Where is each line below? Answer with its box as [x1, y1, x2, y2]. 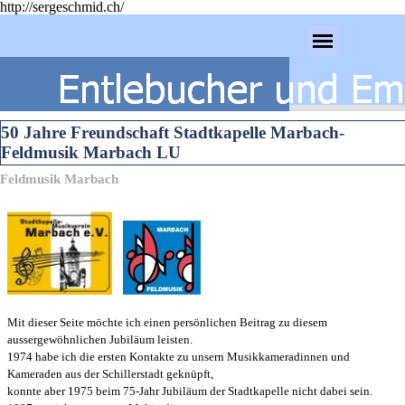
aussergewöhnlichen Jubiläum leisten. [7, 333, 193, 347]
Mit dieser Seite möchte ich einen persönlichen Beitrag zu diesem [7, 316, 327, 330]
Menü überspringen [198, 25, 297, 39]
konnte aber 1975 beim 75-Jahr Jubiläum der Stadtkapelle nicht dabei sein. [7, 384, 372, 399]
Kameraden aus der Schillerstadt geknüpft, [7, 367, 213, 381]
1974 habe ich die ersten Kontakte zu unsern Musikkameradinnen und [7, 350, 350, 364]
